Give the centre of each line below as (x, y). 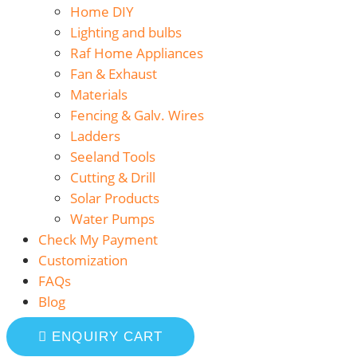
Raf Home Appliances (137, 53)
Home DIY (102, 12)
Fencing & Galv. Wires (137, 116)
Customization (83, 261)
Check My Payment (98, 240)
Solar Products (115, 198)
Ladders (95, 136)
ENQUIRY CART (108, 337)
